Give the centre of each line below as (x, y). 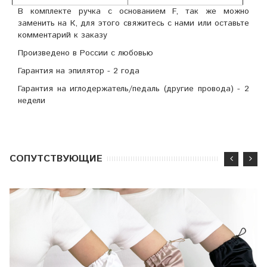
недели (32, 101)
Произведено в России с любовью (86, 53)
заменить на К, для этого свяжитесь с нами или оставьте (133, 24)
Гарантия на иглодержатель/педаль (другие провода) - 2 (133, 89)
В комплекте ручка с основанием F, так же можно (133, 12)
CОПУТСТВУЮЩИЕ (56, 159)
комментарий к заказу (63, 35)
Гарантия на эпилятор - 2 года (79, 71)
